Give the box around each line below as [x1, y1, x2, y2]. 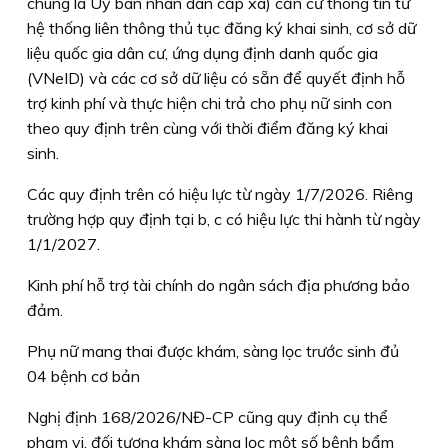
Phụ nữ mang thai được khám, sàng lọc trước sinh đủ [27, 340, 399, 361]
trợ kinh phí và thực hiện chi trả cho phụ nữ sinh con [27, 92, 392, 113]
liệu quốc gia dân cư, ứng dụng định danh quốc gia [27, 42, 378, 63]
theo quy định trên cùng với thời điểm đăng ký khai [27, 117, 388, 138]
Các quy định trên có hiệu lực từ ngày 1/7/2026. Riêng [27, 183, 413, 204]
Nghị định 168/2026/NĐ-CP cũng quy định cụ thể [27, 406, 388, 427]
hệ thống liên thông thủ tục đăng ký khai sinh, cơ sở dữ [27, 17, 416, 38]
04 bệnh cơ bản [27, 365, 140, 386]
